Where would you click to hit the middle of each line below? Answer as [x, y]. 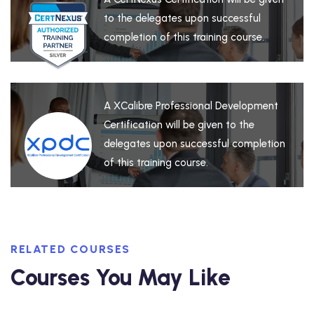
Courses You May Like [121, 278]
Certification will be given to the [179, 125]
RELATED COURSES [70, 250]
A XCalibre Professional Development [191, 106]
